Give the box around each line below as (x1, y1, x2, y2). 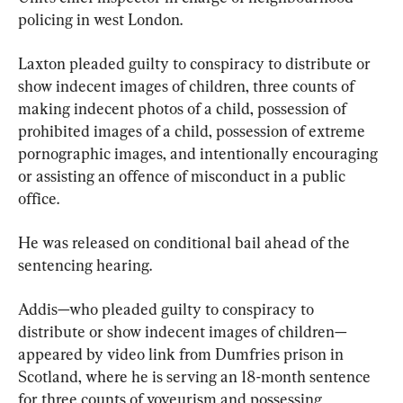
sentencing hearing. (18, 255, 152, 274)
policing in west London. (18, 10, 183, 29)
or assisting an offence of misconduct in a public (18, 166, 349, 185)
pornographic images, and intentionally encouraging (18, 144, 381, 163)
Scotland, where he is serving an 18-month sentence (18, 367, 374, 386)
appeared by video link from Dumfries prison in (18, 345, 347, 363)
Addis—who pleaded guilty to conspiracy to (18, 300, 318, 318)
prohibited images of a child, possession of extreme (18, 121, 369, 140)
